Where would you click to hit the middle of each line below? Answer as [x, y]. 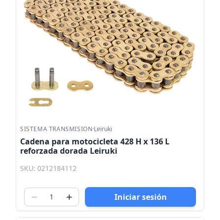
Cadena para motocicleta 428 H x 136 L [95, 142]
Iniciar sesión [140, 197]
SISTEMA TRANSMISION [56, 129]
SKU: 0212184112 [48, 168]
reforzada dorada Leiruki [69, 151]
